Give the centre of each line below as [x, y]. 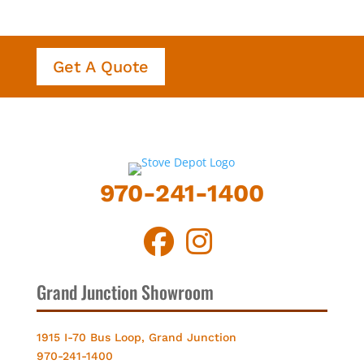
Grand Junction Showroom [125, 291]
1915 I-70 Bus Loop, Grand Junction [136, 337]
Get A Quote [100, 66]
